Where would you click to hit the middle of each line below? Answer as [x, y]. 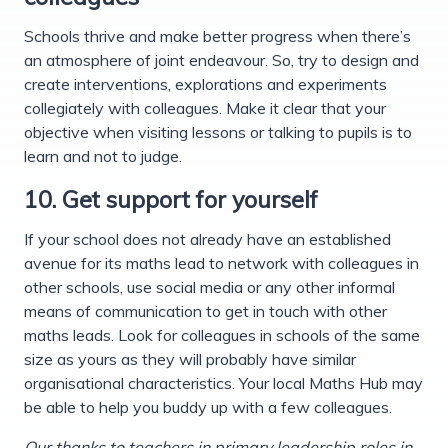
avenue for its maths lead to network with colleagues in [221, 262]
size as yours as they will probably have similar [190, 358]
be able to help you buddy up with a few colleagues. [208, 406]
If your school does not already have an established [207, 238]
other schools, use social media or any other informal [209, 286]
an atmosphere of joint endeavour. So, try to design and [221, 59]
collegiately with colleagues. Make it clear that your [205, 107]
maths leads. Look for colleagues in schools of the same [222, 334]
